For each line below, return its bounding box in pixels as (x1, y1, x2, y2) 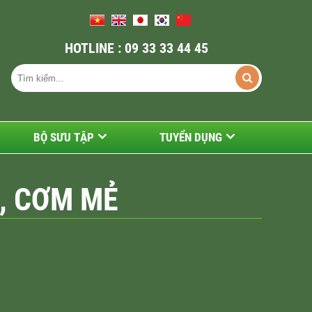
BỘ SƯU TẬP (33, 130, 94, 144)
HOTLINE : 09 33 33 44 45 (65, 40, 208, 56)
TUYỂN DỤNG (159, 130, 222, 144)
